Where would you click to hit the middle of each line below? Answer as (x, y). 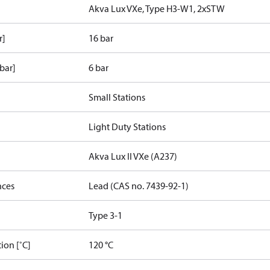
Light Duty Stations (127, 127)
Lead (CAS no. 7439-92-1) (139, 186)
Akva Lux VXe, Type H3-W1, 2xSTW (157, 8)
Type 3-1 (106, 215)
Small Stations (117, 97)
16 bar (101, 38)
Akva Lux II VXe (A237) (133, 156)
